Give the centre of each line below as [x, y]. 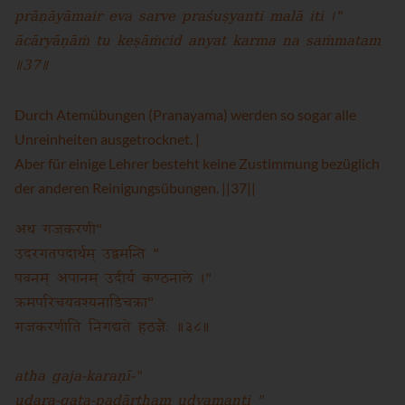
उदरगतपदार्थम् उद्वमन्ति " [87, 254]
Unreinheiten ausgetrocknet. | [107, 139]
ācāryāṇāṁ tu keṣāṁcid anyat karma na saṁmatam [198, 42]
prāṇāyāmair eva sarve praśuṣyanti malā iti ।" [178, 17]
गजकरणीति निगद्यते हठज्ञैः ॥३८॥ [112, 327]
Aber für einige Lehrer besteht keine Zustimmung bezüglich [197, 163]
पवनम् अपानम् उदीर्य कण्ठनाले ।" [113, 278]
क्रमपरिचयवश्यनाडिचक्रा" [84, 303]
